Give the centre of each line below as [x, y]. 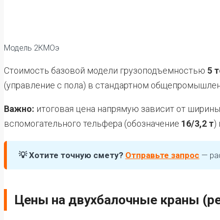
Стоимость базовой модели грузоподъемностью [106, 70]
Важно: [19, 109]
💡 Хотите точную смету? [71, 155]
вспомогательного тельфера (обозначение [93, 123]
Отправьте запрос [162, 155]
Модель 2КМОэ [32, 48]
